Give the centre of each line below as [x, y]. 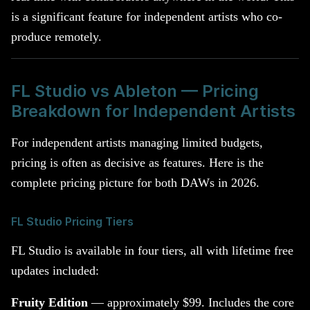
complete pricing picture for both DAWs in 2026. [135, 183]
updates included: [55, 270]
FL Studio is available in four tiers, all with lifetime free [152, 250]
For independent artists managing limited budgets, [137, 143]
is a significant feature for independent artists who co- [147, 16]
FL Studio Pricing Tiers [72, 222]
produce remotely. [56, 36]
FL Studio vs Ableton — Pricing [135, 91]
